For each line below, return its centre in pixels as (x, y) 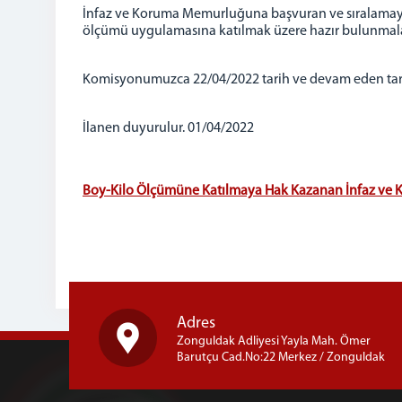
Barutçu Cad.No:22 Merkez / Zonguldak (281, 358)
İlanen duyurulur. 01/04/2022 (168, 128)
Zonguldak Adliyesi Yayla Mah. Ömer (274, 341)
